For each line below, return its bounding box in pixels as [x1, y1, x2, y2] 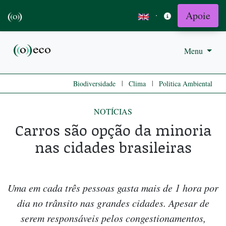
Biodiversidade [73, 79, 116, 89]
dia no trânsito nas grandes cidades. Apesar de [17, 196, 209, 210]
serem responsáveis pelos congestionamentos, [20, 211, 206, 225]
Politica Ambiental [159, 79, 212, 89]
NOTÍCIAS [94, 106, 132, 117]
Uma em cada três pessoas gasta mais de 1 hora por [8, 181, 218, 195]
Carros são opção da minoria [15, 120, 211, 141]
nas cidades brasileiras [34, 137, 192, 158]
